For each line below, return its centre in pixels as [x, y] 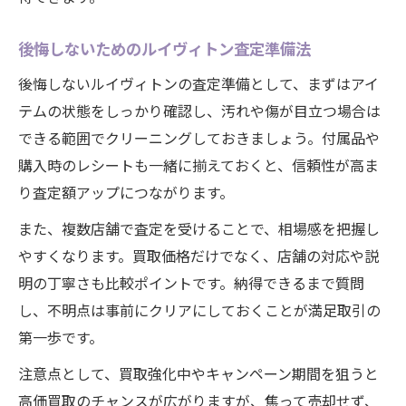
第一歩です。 [61, 337]
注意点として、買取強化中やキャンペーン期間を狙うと [198, 373]
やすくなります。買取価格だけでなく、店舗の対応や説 [198, 256]
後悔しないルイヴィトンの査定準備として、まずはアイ [198, 83]
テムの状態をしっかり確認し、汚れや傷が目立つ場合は [199, 111]
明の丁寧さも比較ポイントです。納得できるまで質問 [191, 283]
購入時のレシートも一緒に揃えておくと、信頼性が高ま [198, 165]
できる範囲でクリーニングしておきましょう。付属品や [199, 138]
